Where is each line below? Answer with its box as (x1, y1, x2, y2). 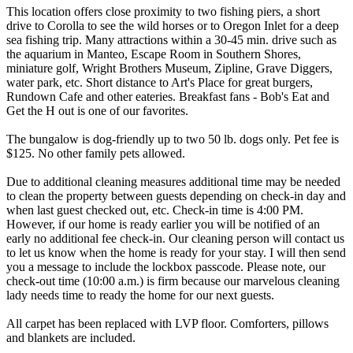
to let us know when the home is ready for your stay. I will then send (6, 245, 346, 259)
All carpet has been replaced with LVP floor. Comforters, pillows (6, 316, 329, 330)
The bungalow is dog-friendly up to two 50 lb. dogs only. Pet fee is (6, 132, 339, 146)
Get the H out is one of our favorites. (6, 103, 188, 117)
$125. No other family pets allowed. (6, 146, 185, 160)
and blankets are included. (6, 330, 136, 344)
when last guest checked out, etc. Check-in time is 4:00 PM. (6, 203, 303, 217)
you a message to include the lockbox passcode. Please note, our (6, 259, 325, 273)
